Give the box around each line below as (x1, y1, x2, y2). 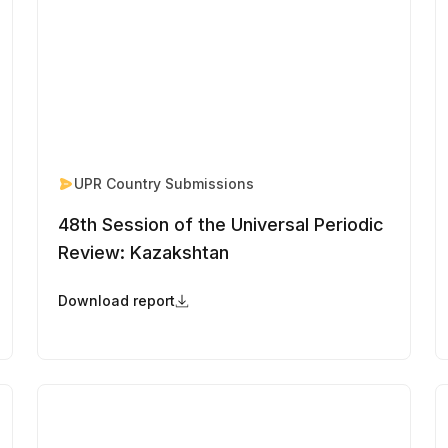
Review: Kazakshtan (58, 242, 230, 264)
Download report (58, 292, 176, 310)
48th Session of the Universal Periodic (58, 214, 385, 236)
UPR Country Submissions (74, 175, 255, 193)
